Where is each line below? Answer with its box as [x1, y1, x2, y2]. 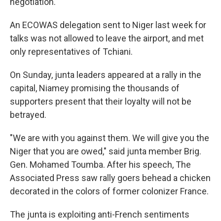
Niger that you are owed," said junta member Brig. [10, 146, 201, 156]
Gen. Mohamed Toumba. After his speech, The [10, 159, 191, 170]
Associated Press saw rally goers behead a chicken [10, 173, 211, 183]
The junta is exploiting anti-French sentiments [10, 209, 189, 220]
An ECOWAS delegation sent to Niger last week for [10, 20, 206, 30]
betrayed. [10, 110, 46, 120]
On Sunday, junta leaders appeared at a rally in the [10, 70, 201, 80]
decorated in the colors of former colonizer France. [10, 186, 209, 196]
